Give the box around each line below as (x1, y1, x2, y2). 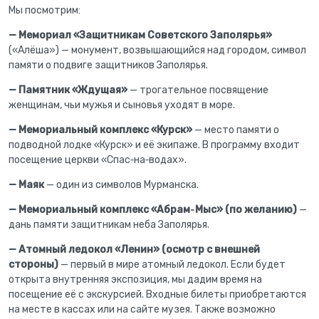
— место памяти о (192, 124, 279, 136)
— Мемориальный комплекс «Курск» (9, 124, 192, 136)
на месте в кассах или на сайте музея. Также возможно (9, 303, 276, 315)
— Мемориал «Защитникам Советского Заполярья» (9, 29, 272, 41)
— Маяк (9, 179, 44, 191)
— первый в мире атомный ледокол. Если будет (58, 258, 286, 271)
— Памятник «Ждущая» (9, 84, 127, 96)
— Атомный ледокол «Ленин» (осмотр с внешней (9, 244, 260, 256)
